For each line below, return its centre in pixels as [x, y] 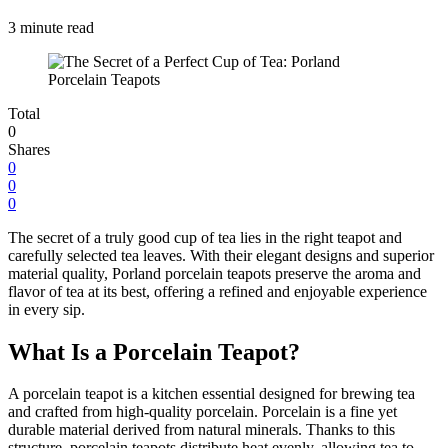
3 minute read [51, 27]
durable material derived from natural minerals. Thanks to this [201, 430]
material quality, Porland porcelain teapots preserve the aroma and [214, 273]
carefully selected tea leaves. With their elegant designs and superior [221, 255]
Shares [29, 149]
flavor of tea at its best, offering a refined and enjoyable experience [217, 291]
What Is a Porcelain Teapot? [154, 351]
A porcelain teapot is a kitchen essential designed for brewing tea [211, 394]
